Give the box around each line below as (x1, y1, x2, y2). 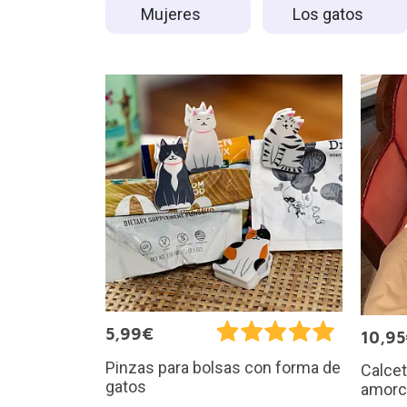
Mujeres (140, 4, 204, 24)
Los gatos (292, 4, 367, 24)
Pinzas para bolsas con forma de (104, 357, 341, 377)
